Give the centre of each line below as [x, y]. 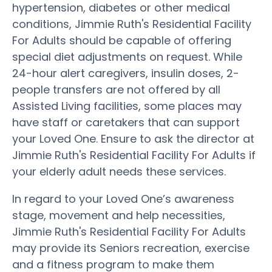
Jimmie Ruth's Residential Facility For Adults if [134, 155]
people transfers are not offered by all [116, 89]
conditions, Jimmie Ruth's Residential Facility [132, 24]
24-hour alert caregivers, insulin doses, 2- [126, 73]
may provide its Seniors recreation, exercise [131, 248]
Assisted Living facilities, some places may [127, 106]
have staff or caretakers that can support [126, 122]
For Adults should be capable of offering [122, 40]
